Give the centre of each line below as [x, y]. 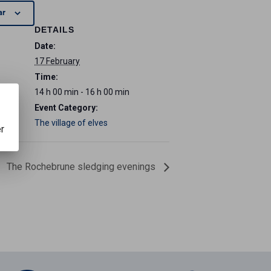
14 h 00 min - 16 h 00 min [82, 92]
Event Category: [66, 108]
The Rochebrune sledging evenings [82, 167]
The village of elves [71, 123]
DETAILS [54, 30]
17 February [57, 61]
